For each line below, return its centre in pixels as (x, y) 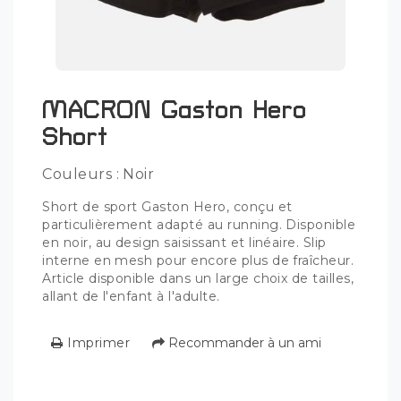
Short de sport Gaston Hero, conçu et (167, 206)
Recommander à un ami (243, 343)
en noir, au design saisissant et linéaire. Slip (184, 242)
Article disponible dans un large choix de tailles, (198, 278)
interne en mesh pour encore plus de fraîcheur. (198, 260)
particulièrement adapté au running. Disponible (199, 224)
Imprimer (97, 343)
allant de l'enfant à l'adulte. (131, 296)
